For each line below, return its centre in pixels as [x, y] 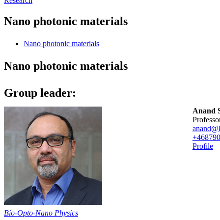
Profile [203, 146]
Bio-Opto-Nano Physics [41, 213]
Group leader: [41, 93]
